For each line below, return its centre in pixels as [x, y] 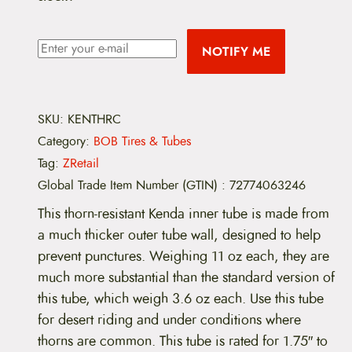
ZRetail [81, 164]
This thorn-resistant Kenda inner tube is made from [183, 213]
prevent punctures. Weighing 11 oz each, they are [183, 256]
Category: [66, 142]
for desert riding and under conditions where [169, 319]
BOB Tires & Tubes [142, 142]
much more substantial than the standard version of [186, 277]
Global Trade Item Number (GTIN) [130, 186]
